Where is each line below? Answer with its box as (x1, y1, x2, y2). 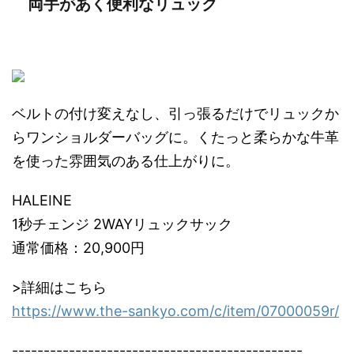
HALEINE (12, 192, 72, 209)
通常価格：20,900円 (12, 239, 145, 256)
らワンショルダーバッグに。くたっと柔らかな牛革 (12, 129, 339, 145)
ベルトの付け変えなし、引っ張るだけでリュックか (12, 105, 339, 122)
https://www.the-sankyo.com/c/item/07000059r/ (12, 303, 339, 319)
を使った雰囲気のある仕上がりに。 (12, 153, 239, 169)
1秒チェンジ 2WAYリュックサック (12, 216, 232, 232)
